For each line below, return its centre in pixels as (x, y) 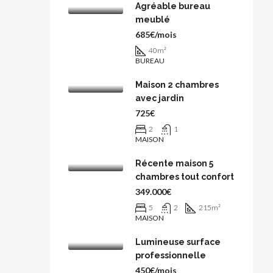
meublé (153, 19)
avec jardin (160, 98)
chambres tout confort (185, 177)
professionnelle (171, 255)
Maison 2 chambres (177, 85)
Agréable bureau (173, 6)
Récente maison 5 (174, 163)
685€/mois (156, 34)
